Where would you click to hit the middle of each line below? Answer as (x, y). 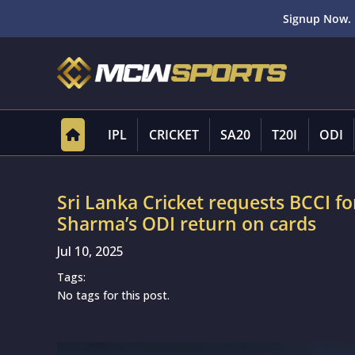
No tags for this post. (113, 295)
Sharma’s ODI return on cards (187, 223)
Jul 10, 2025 (90, 251)
